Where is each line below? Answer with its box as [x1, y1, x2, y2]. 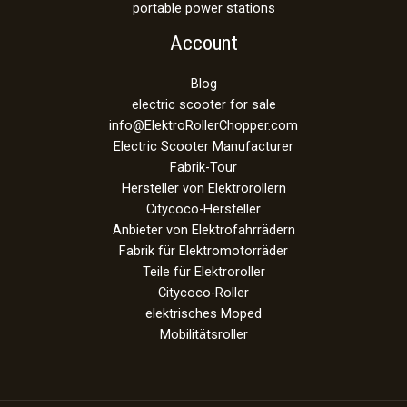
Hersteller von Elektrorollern [121, 179, 286, 196]
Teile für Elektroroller [142, 263, 265, 280]
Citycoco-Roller [158, 283, 249, 301]
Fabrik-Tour [170, 158, 237, 175]
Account [169, 30, 238, 55]
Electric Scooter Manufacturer [114, 137, 293, 154]
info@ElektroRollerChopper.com [109, 116, 298, 134]
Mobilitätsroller [159, 325, 248, 342]
